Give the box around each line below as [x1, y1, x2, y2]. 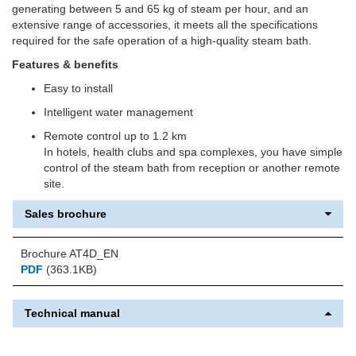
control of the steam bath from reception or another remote [44, 161, 340, 174]
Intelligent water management [44, 105, 193, 118]
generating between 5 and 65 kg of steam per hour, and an [12, 2, 308, 15]
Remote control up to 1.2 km [44, 129, 187, 142]
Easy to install [44, 81, 113, 95]
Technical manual [25, 306, 120, 319]
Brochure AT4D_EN [21, 246, 118, 260]
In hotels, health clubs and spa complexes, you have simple [44, 145, 342, 158]
